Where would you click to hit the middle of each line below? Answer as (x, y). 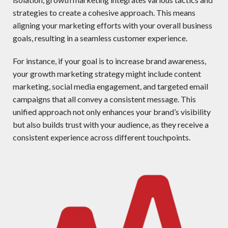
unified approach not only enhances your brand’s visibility (112, 112)
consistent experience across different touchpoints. (102, 137)
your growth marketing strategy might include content (107, 74)
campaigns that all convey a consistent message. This (104, 99)
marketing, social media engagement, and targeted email (110, 87)
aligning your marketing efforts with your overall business (112, 25)
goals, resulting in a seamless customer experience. (100, 38)
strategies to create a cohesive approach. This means (104, 13)
